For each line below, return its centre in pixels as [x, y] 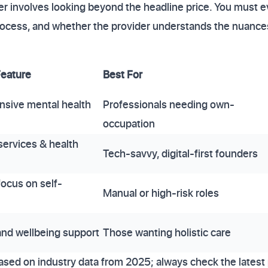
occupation [129, 124]
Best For [123, 74]
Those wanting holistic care [167, 232]
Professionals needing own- [169, 104]
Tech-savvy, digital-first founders [180, 153]
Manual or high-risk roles [161, 193]
